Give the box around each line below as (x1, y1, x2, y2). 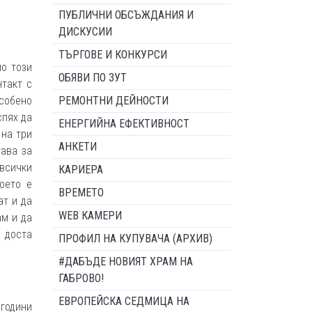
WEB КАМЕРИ (58, 209, 122, 222)
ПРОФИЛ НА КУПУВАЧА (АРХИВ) (58, 232, 212, 245)
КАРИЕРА (58, 163, 103, 176)
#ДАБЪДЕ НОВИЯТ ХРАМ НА (58, 255, 193, 268)
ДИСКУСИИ (58, 25, 112, 38)
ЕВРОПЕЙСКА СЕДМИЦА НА (58, 295, 189, 308)
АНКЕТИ (58, 140, 97, 153)
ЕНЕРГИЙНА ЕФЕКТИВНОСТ (58, 117, 189, 130)
